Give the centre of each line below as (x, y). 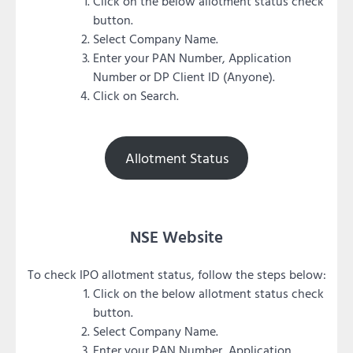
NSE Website (176, 236)
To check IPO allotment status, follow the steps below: (176, 275)
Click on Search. (136, 95)
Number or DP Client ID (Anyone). (184, 76)
